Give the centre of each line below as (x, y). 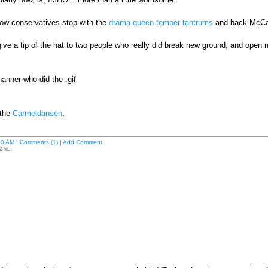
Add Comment (82, 142)
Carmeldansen (37, 113)
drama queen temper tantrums (161, 22)
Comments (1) (39, 142)
